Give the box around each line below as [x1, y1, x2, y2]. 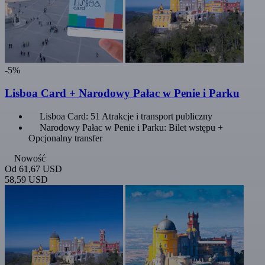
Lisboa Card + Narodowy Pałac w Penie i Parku [5, 86, 240, 99]
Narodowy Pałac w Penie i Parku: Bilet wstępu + [40, 122, 223, 133]
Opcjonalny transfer [28, 133, 102, 144]
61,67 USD [19, 164, 62, 174]
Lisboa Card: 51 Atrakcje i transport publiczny [40, 111, 212, 122]
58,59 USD [5, 174, 48, 185]
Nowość [14, 153, 46, 164]
